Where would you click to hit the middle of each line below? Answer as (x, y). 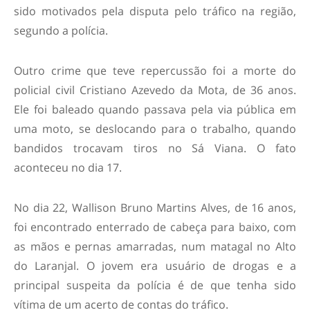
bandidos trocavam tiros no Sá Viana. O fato (155, 148)
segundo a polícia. (61, 30)
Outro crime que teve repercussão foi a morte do (155, 70)
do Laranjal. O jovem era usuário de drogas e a (155, 265)
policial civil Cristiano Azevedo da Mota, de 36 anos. (155, 90)
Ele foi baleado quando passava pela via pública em (155, 109)
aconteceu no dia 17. (68, 167)
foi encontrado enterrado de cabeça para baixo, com (155, 227)
